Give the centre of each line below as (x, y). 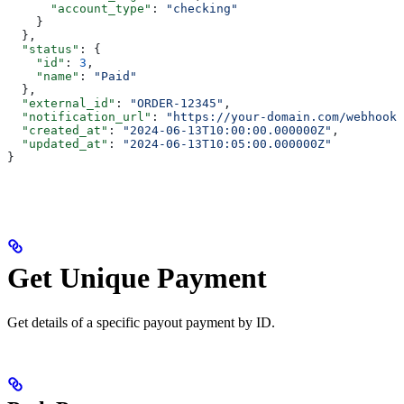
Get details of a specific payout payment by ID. (141, 322)
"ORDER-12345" (177, 103)
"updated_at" (58, 143)
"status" (43, 49)
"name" (43, 76)
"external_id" (61, 103)
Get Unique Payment (137, 278)
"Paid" (115, 76)
